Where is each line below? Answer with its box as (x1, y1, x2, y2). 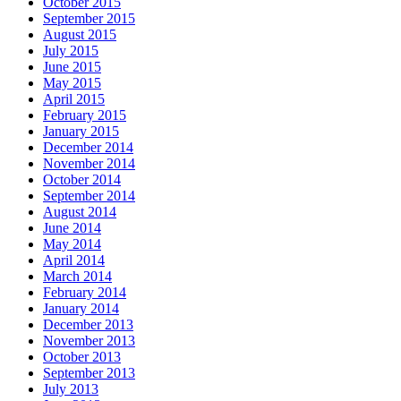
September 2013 (43, 365, 135, 381)
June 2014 (43, 220, 101, 236)
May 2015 (43, 75, 101, 91)
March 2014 (43, 269, 112, 285)
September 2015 (43, 11, 135, 27)
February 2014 (43, 285, 126, 301)
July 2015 (43, 43, 98, 59)
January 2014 (43, 301, 119, 317)
